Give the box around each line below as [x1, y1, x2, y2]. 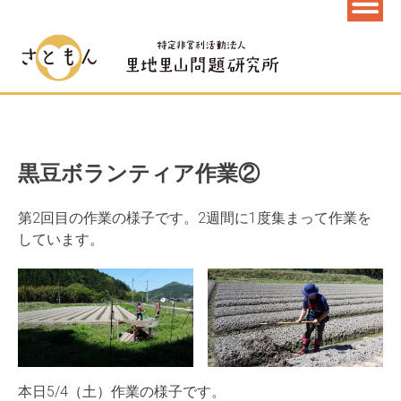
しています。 [18, 231, 104, 248]
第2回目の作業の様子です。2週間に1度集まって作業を [18, 209, 371, 226]
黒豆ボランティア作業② [18, 161, 260, 186]
